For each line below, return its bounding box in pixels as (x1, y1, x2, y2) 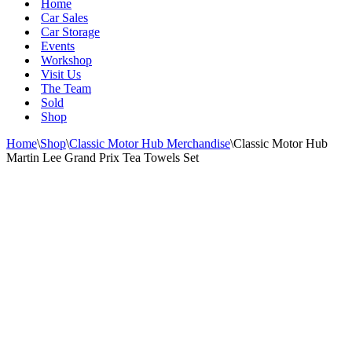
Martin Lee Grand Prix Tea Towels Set (6, 151, 199, 164)
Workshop (41, 53, 92, 67)
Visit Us (41, 68, 81, 81)
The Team (41, 82, 91, 95)
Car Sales (41, 11, 88, 24)
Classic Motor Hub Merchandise (69, 137, 230, 150)
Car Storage (41, 25, 100, 38)
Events (41, 39, 75, 53)
